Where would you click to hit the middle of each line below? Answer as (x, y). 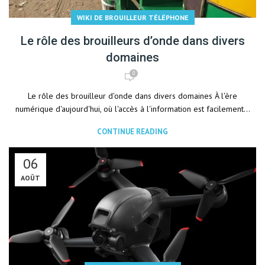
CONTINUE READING (132, 132)
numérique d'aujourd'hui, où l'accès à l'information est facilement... (132, 109)
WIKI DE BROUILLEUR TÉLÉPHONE (132, 17)
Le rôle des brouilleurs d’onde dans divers (132, 41)
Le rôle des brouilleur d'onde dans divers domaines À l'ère (132, 96)
